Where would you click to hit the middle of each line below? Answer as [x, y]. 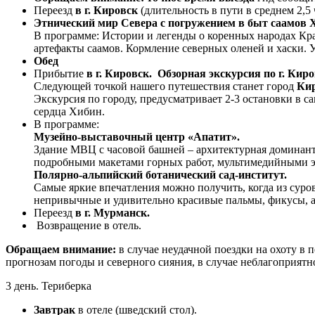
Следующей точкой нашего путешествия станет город [165, 86]
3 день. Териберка [49, 285]
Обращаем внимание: [62, 249]
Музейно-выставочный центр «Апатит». [137, 136]
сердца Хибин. [69, 111]
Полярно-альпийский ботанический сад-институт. [160, 174]
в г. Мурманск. [112, 212]
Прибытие [60, 73]
